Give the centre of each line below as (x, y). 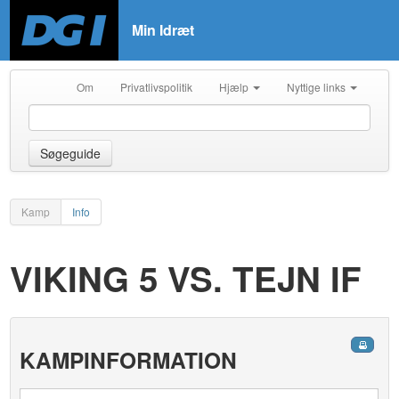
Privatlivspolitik (156, 87)
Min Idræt (163, 30)
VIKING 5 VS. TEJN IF (186, 278)
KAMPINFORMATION (129, 360)
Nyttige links (317, 87)
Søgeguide (71, 153)
